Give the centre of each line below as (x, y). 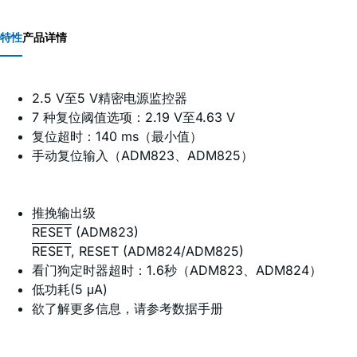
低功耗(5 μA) (70, 290)
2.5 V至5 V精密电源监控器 (110, 98)
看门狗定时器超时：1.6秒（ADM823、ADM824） (177, 271)
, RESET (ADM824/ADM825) (157, 251)
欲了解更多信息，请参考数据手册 (127, 309)
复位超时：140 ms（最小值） (117, 137)
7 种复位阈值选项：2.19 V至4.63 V (133, 118)
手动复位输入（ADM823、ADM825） (143, 156)
